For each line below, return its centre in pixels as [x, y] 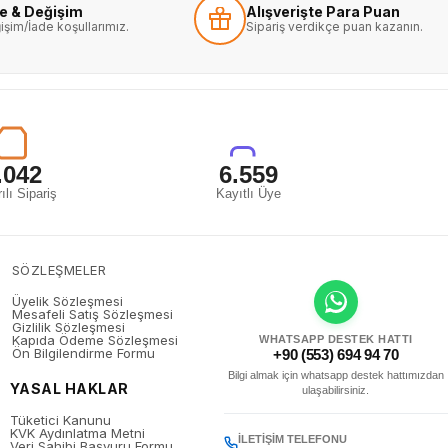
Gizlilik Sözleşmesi [68, 327]
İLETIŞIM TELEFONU [292, 439]
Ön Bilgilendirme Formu [83, 353]
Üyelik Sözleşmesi [67, 301]
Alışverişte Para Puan [323, 11]
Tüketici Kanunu [60, 420]
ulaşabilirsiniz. [336, 390]
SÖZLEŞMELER [59, 270]
